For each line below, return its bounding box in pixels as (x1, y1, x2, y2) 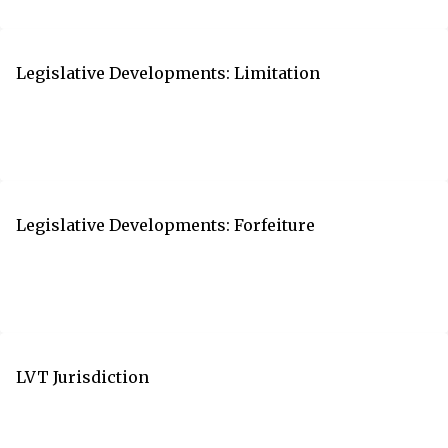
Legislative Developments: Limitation (16, 62, 320, 83)
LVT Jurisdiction (16, 366, 149, 387)
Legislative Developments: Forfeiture (16, 214, 315, 235)
